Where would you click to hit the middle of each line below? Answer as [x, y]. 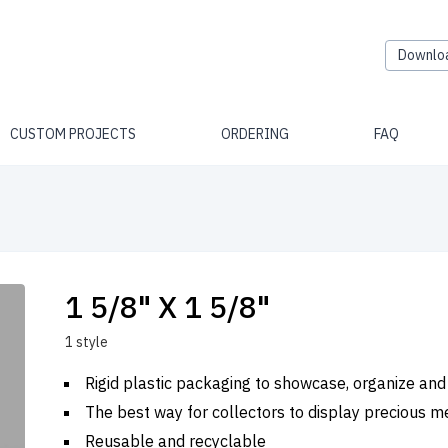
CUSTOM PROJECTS [72, 134]
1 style [86, 342]
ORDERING [254, 134]
